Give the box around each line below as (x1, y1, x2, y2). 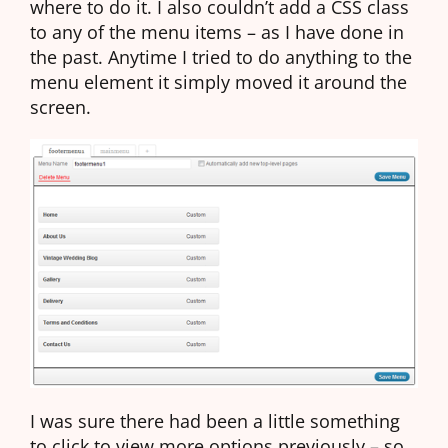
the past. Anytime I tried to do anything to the (30, 44, 412, 70)
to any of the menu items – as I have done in (30, 19, 404, 45)
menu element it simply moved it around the (30, 69, 407, 95)
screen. (30, 94, 91, 120)
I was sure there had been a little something (30, 407, 400, 433)
